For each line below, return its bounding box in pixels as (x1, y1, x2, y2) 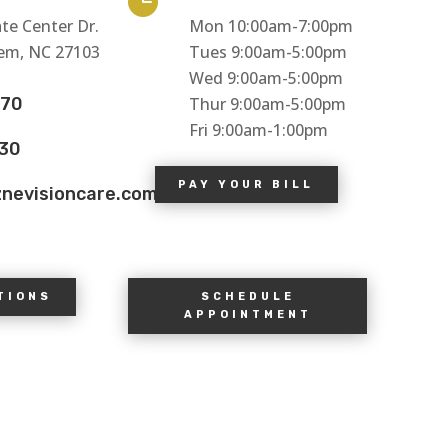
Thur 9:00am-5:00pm (188, 92, 346, 115)
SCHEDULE (200, 289, 295, 303)
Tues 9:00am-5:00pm (188, 40, 347, 63)
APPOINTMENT (183, 307, 312, 321)
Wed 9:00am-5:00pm (188, 66, 343, 89)
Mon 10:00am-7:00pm (188, 14, 353, 37)
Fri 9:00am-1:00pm (188, 118, 328, 141)
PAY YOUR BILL (178, 177, 315, 191)
